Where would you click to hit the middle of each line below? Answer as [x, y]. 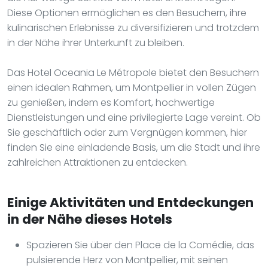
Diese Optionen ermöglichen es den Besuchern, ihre [127, 13]
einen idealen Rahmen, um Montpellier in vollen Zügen [132, 87]
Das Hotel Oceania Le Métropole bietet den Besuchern [133, 72]
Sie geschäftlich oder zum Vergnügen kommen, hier [127, 132]
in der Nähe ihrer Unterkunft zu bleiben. [96, 42]
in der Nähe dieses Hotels [90, 219]
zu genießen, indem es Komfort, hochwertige [111, 102]
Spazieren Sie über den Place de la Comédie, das [140, 245]
